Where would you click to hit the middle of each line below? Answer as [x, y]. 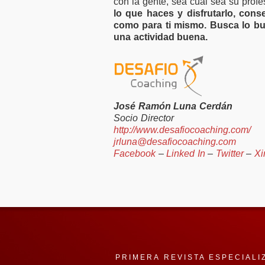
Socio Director [144, 118]
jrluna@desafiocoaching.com [175, 142]
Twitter [230, 153]
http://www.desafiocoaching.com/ [182, 130]
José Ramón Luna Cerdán [173, 106]
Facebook [135, 153]
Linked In [186, 153]
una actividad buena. [161, 37]
